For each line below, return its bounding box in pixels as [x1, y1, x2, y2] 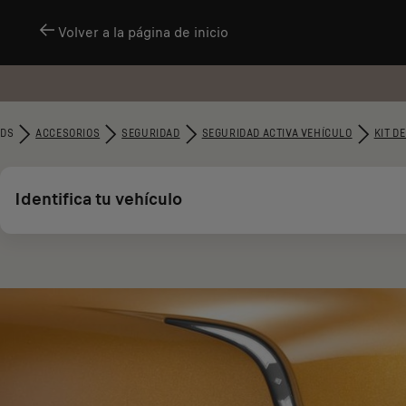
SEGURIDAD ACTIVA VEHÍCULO [201, 128, 353, 140]
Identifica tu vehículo [14, 187, 182, 211]
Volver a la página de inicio [58, 23, 228, 43]
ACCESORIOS [35, 128, 101, 140]
